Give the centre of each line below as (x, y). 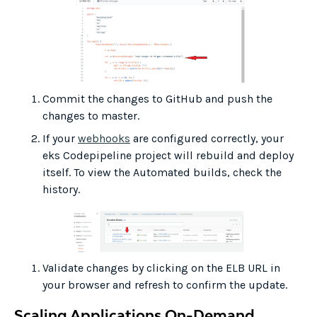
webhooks (104, 139)
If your (60, 139)
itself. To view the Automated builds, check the (162, 173)
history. (61, 190)
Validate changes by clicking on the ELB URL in (161, 268)
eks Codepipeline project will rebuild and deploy (168, 156)
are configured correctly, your (207, 139)
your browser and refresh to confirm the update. (165, 285)
